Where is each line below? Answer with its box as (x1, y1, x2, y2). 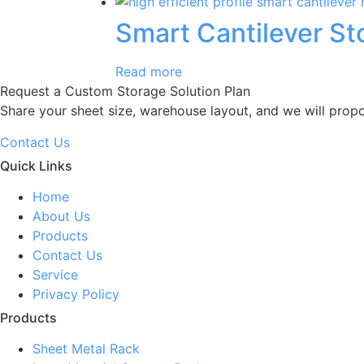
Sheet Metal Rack (32, 340, 140, 357)
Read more (115, 63, 182, 80)
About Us (32, 207, 90, 224)
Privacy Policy (32, 285, 119, 302)
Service (32, 266, 78, 283)
